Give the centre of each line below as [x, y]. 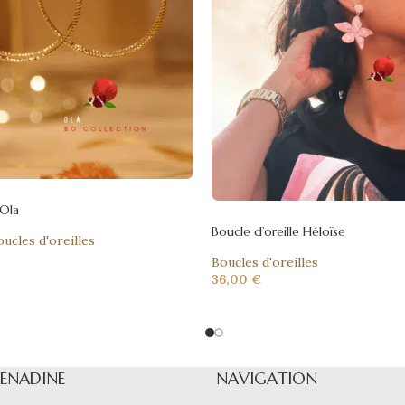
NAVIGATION [267, 379]
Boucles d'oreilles [265, 263]
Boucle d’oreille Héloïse [278, 232]
